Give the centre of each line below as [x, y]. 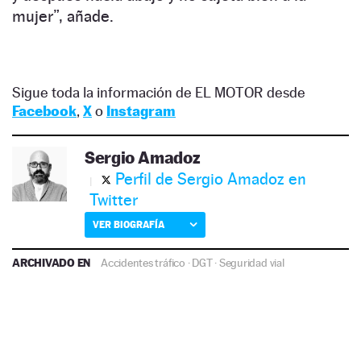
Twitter [114, 199]
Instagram [141, 110]
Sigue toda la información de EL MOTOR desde [159, 92]
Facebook [44, 110]
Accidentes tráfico [143, 262]
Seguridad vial [251, 262]
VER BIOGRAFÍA [129, 224]
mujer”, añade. [63, 16]
